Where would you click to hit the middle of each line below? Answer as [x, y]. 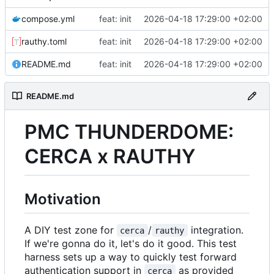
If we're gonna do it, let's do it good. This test [131, 243]
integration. [217, 230]
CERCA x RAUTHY [110, 156]
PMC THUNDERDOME [126, 131]
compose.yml [48, 18]
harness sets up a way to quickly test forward [131, 257]
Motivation [63, 199]
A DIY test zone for [71, 230]
